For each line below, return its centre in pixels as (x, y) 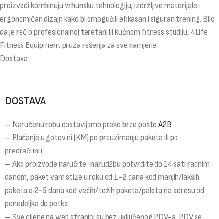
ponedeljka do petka (36, 204)
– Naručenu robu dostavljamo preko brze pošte (82, 124)
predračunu (23, 151)
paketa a (20, 190)
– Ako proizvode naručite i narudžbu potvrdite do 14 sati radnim (107, 164)
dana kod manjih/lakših (163, 177)
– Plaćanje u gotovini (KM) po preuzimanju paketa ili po (91, 138)
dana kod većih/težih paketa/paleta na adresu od (126, 190)
